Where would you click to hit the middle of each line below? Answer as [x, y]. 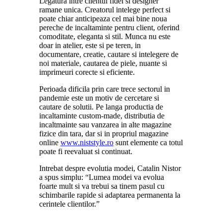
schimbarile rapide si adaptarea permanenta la [110, 195]
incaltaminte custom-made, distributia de [102, 115]
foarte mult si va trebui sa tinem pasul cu [102, 186]
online [50, 142]
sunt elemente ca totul [148, 142]
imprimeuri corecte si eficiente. [87, 72]
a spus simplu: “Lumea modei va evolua [102, 177]
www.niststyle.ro [87, 142]
